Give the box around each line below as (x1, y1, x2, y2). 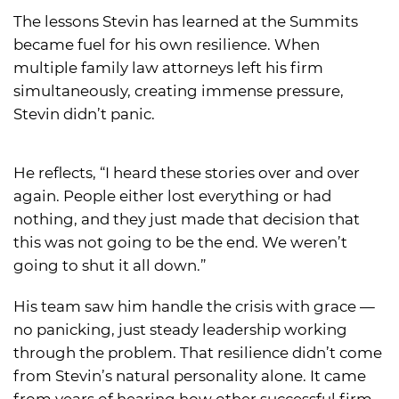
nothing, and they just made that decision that (13, 209, 360, 228)
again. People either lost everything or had (13, 186, 331, 205)
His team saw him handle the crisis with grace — (13, 297, 375, 315)
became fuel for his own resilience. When (13, 35, 320, 53)
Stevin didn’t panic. (13, 104, 155, 123)
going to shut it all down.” (13, 256, 206, 274)
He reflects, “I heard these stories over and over (13, 163, 360, 182)
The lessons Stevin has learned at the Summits (13, 12, 358, 30)
